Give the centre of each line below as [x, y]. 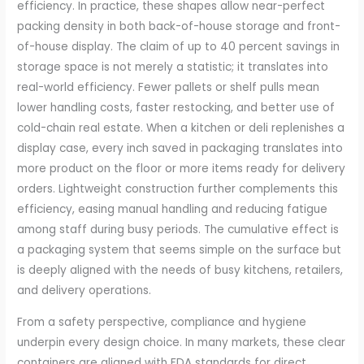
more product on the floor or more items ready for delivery [182, 169]
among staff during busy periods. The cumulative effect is [178, 230]
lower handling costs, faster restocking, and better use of [176, 108]
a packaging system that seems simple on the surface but [180, 250]
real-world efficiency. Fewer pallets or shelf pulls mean [169, 88]
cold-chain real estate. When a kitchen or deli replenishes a [181, 128]
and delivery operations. [84, 291]
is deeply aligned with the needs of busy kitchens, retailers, [180, 271]
